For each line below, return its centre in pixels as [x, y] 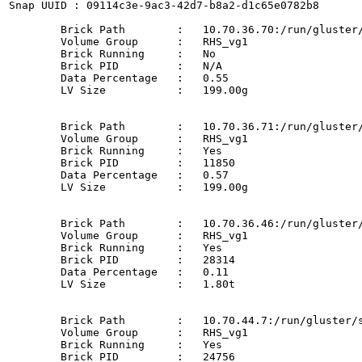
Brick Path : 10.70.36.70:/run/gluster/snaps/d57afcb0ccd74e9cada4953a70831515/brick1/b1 [35, 29]
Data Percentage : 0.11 [35, 271]
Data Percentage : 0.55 [35, 78]
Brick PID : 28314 [35, 259]
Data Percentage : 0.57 [35, 175]
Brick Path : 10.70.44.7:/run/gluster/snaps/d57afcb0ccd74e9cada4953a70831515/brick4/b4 [35, 320]
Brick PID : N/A [35, 65]
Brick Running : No [35, 53]
